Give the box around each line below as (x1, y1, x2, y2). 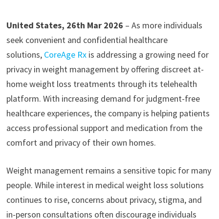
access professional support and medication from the (6, 122, 202, 134)
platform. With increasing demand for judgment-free (6, 93, 200, 105)
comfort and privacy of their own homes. (6, 137, 156, 149)
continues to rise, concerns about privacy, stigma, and (6, 194, 202, 206)
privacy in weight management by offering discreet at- (6, 64, 204, 75)
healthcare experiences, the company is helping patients (6, 108, 210, 119)
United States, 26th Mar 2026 (6, 20, 125, 31)
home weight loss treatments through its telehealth (6, 78, 197, 90)
